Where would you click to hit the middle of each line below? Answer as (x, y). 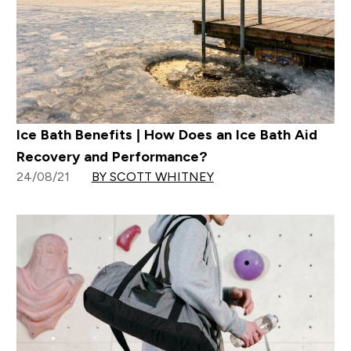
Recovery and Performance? (112, 157)
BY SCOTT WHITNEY (152, 177)
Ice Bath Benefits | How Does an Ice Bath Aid (166, 135)
